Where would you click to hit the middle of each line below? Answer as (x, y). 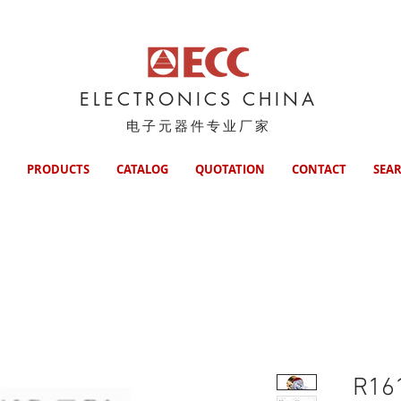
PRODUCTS (58, 169)
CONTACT (319, 169)
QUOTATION (230, 169)
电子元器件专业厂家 (198, 126)
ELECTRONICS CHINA (198, 99)
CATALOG (142, 169)
